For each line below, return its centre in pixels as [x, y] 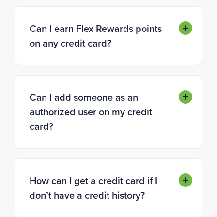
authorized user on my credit [91, 112]
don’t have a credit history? [87, 195]
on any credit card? [70, 43]
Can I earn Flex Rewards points [96, 28]
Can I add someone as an [84, 97]
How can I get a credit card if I [93, 180]
